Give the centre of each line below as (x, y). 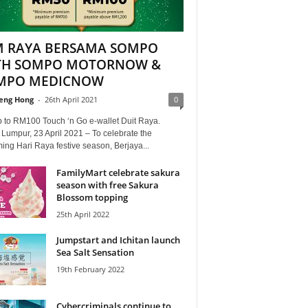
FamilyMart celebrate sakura (118, 172)
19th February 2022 (90, 269)
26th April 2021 (71, 99)
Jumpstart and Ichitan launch (118, 240)
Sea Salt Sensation (95, 252)
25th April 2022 (82, 214)
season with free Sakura (107, 185)
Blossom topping (92, 197)
